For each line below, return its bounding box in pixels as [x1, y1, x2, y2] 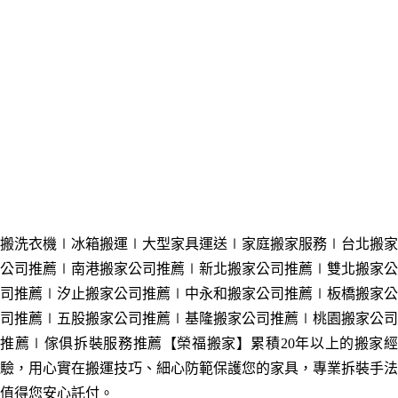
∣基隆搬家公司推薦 [171, 311, 298, 327]
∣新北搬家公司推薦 [185, 261, 313, 277]
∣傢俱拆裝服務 [29, 336, 133, 352]
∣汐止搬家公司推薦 [43, 286, 171, 302]
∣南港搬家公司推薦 [57, 261, 185, 277]
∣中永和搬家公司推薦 [171, 286, 313, 302]
